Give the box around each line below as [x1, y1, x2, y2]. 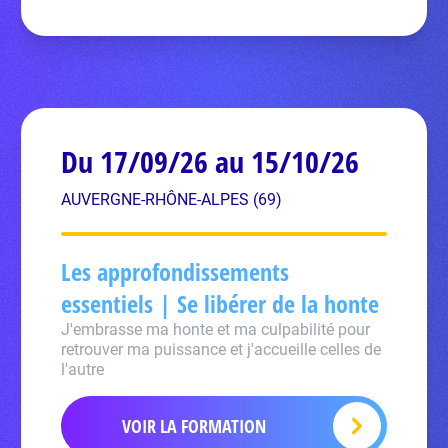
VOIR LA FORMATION [121, 414, 266, 438]
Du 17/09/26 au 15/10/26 [61, 141, 360, 182]
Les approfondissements [61, 255, 290, 288]
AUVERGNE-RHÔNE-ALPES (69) [61, 190, 283, 209]
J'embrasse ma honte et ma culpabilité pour [61, 320, 371, 339]
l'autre [61, 360, 105, 379]
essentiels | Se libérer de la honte [61, 287, 380, 320]
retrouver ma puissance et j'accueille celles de [61, 340, 382, 359]
